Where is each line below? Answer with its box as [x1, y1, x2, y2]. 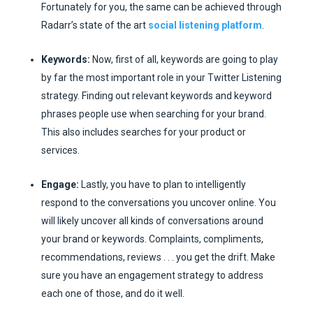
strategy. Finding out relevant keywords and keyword [41, 90, 272, 102]
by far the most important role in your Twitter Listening [41, 72, 282, 84]
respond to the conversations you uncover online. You [41, 197, 276, 209]
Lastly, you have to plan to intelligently [78, 179, 246, 191]
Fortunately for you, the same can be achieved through [41, 1, 282, 13]
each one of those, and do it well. [41, 288, 184, 300]
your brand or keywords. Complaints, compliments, [41, 233, 263, 245]
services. [41, 145, 80, 156]
